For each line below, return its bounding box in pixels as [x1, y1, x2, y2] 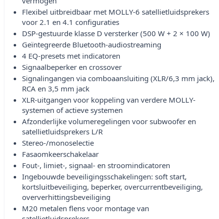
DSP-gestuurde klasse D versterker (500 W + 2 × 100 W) [22, 28, 210, 39]
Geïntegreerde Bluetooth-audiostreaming [22, 40, 161, 50]
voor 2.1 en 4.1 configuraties [22, 17, 119, 27]
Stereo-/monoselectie [22, 138, 94, 148]
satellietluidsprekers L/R [22, 127, 103, 137]
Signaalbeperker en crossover [22, 62, 122, 72]
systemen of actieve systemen [22, 105, 123, 115]
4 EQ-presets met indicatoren [22, 51, 120, 61]
